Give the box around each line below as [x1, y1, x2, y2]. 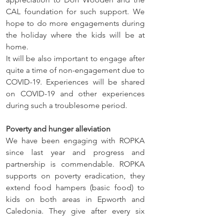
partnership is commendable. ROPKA [6, 159, 145, 169]
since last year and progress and [6, 147, 145, 157]
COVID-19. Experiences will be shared [6, 77, 145, 87]
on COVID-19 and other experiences [6, 88, 145, 98]
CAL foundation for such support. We [6, 6, 145, 16]
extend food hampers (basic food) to [6, 182, 145, 192]
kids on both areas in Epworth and [6, 194, 145, 204]
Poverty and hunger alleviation [6, 124, 110, 133]
